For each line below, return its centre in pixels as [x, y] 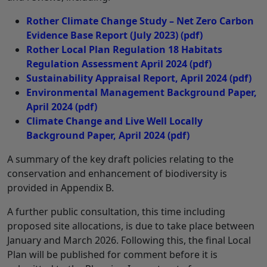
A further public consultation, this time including [116, 211]
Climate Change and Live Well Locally [114, 121]
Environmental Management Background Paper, [142, 92]
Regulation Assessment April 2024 [107, 63]
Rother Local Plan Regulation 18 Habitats [124, 49]
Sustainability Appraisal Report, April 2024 [127, 78]
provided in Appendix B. [60, 187]
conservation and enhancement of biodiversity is [117, 173]
